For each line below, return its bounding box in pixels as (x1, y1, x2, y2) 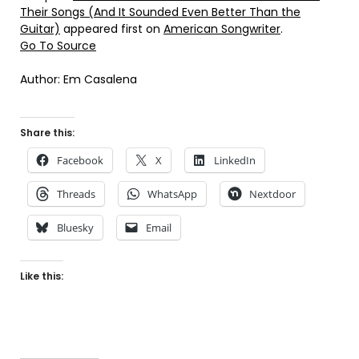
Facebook (57, 153, 103, 168)
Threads (57, 187, 95, 202)
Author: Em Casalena (20, 71, 137, 88)
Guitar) (20, 21, 60, 38)
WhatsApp (147, 187, 197, 202)
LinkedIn (214, 153, 256, 168)
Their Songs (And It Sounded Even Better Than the (20, 4, 301, 21)
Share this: (20, 126, 75, 140)
